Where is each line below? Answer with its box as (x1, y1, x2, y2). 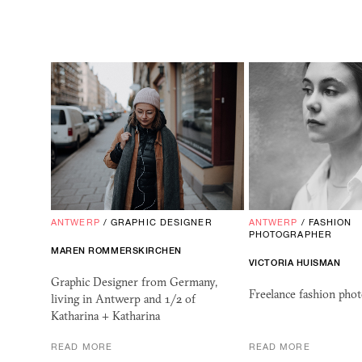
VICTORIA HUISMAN (248, 258, 341, 268)
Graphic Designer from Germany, (51, 275, 217, 290)
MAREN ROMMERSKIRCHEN (51, 246, 182, 256)
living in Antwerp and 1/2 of (51, 292, 196, 307)
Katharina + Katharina (51, 309, 160, 324)
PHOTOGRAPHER (248, 229, 332, 240)
